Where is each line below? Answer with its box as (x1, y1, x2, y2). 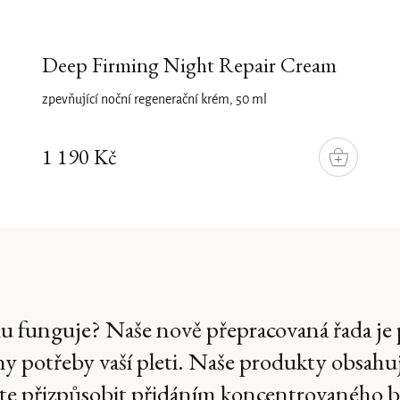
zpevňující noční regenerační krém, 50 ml (41, 93, 267, 107)
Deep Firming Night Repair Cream (41, 51, 337, 79)
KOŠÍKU (337, 166, 382, 177)
